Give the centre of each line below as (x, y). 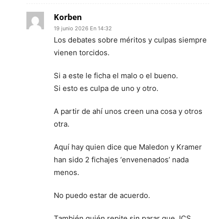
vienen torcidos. (82, 52)
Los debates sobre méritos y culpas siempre (130, 40)
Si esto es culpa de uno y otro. (106, 88)
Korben (68, 17)
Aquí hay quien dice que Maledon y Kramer (128, 147)
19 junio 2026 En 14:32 (83, 28)
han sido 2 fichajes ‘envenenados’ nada (121, 159)
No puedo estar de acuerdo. (102, 195)
